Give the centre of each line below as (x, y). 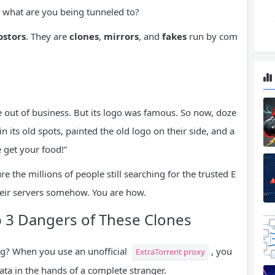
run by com (212, 36)
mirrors (121, 36)
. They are (48, 36)
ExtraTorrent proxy (170, 251)
